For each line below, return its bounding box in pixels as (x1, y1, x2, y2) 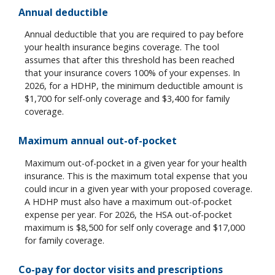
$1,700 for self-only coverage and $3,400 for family (25, 93, 230, 105)
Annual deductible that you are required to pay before (25, 28, 244, 41)
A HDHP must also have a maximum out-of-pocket (25, 195, 232, 207)
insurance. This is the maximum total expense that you (25, 169, 247, 182)
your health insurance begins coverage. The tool (25, 41, 219, 53)
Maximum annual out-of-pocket (18, 134, 177, 148)
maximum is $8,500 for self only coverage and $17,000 (25, 221, 245, 233)
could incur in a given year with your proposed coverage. (25, 182, 252, 195)
